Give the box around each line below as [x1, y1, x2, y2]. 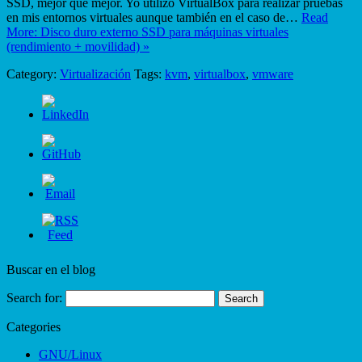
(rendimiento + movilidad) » [6, 39, 149, 53]
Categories [6, 319, 61, 334]
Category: [6, 66, 60, 81]
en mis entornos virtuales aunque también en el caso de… [6, 10, 301, 24]
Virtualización [60, 66, 131, 81]
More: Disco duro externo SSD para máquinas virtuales [6, 24, 288, 39]
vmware [252, 66, 293, 81]
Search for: [6, 290, 62, 305]
